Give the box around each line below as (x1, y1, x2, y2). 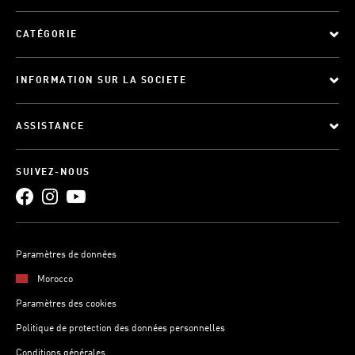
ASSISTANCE (16, 122, 84, 132)
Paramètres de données (16, 250, 116, 260)
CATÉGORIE (16, 30, 78, 40)
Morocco (37, 275, 73, 284)
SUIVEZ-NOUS (16, 168, 90, 177)
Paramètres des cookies (16, 300, 116, 309)
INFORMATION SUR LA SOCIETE (16, 76, 186, 86)
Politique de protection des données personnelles (16, 324, 225, 334)
